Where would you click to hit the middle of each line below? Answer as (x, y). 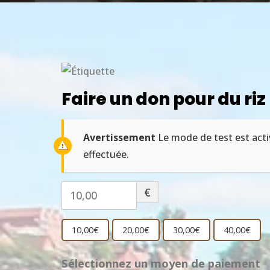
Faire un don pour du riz (164, 99)
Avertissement (119, 138)
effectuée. (106, 155)
